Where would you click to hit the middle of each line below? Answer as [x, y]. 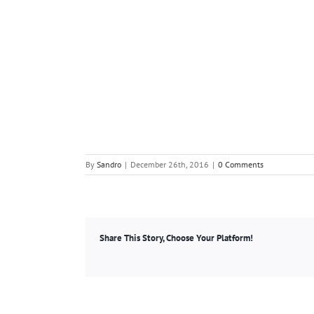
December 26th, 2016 [170, 164]
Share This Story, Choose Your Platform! [176, 238]
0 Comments [241, 164]
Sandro [109, 164]
